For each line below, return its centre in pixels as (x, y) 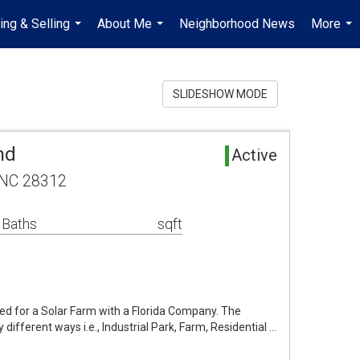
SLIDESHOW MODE (220, 94)
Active (254, 155)
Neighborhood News (237, 24)
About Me (125, 24)
